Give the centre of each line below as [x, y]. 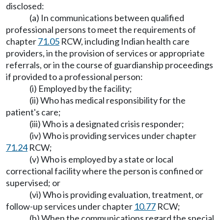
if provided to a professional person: [74, 77]
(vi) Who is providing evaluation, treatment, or [116, 194]
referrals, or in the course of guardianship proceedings [110, 65]
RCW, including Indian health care [124, 41]
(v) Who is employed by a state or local [101, 159]
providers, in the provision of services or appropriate [105, 53]
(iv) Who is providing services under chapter [113, 136]
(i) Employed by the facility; [81, 88]
